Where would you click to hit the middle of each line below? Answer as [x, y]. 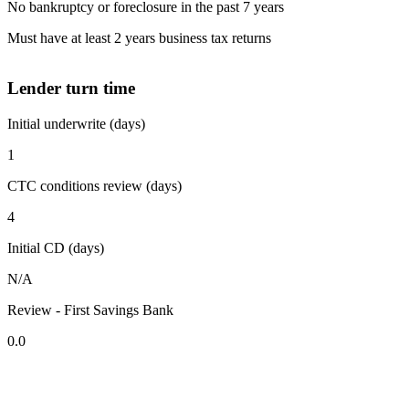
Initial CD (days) [56, 247]
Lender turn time [71, 89]
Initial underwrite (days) [76, 123]
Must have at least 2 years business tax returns [139, 38]
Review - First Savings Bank [90, 309]
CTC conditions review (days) [94, 185]
